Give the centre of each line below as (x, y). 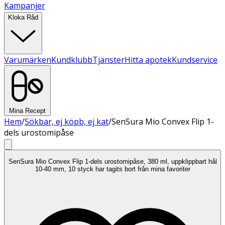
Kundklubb (72, 60)
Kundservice (195, 60)
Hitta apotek (148, 60)
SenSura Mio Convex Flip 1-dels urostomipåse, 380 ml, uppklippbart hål (113, 162)
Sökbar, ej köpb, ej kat (67, 122)
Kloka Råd (23, 17)
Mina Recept (27, 111)
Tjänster (108, 60)
